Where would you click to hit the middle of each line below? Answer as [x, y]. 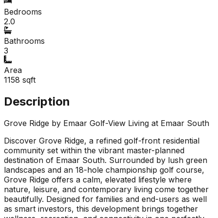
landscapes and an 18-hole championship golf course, [104, 170]
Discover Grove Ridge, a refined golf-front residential [102, 140]
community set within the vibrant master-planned [94, 150]
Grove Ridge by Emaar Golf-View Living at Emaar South [107, 123]
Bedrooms [23, 11]
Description [37, 101]
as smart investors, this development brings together [101, 209]
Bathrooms [24, 41]
